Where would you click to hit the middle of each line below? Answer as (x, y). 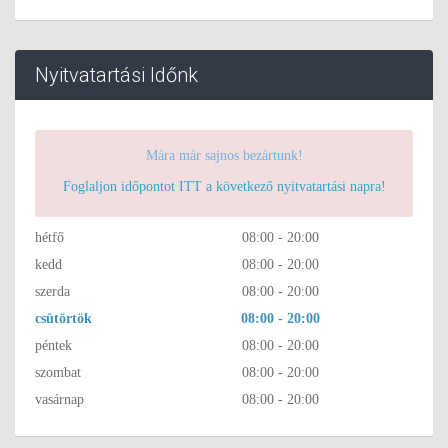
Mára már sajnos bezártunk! (224, 156)
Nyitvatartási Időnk (116, 75)
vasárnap (59, 400)
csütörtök (63, 319)
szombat (58, 373)
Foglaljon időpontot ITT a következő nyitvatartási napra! (224, 187)
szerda (52, 292)
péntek (53, 346)
